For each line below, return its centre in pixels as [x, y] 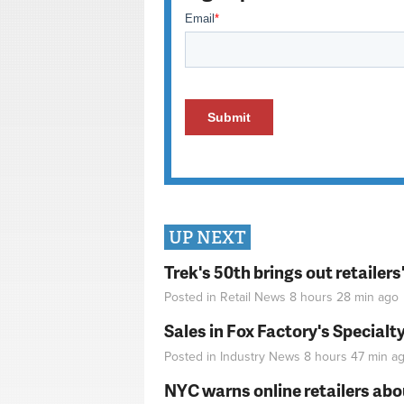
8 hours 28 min [332, 298]
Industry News [260, 356]
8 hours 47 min [346, 356]
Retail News [253, 298]
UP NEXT [207, 237]
